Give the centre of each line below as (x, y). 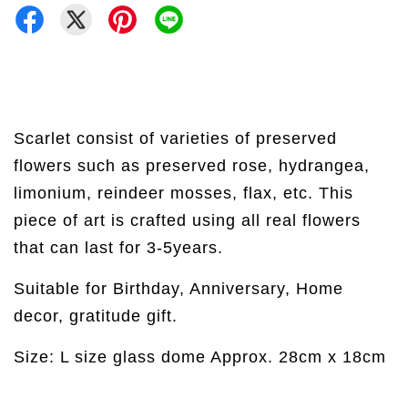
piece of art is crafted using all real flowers (187, 220)
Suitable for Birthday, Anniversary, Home (178, 288)
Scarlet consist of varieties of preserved (175, 138)
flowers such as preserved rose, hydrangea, (192, 165)
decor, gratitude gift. (96, 316)
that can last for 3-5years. (118, 247)
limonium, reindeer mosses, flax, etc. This (184, 193)
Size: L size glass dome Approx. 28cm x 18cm (200, 357)
